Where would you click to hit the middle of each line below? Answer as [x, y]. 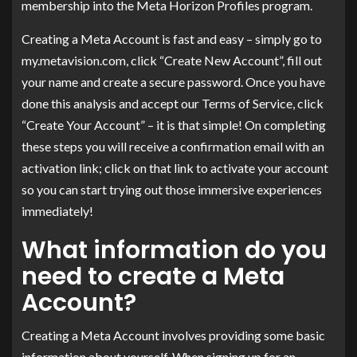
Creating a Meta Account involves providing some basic [173, 335]
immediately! [57, 210]
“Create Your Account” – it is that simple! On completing [174, 124]
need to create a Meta [153, 276]
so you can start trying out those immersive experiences [172, 189]
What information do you [174, 250]
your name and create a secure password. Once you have [173, 81]
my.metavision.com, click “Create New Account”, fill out [172, 60]
